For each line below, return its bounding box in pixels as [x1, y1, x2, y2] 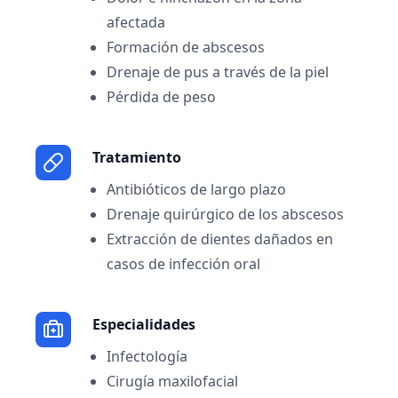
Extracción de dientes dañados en [107, 229, 333, 249]
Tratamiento [92, 147, 181, 167]
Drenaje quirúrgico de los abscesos [107, 204, 344, 224]
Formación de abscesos [107, 37, 265, 57]
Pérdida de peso [107, 87, 216, 107]
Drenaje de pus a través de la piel [107, 62, 329, 82]
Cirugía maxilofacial [107, 371, 238, 391]
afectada [107, 12, 165, 32]
